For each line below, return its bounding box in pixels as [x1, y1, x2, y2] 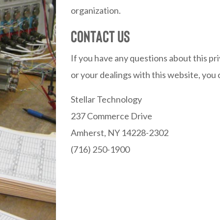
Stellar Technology [71, 94, 142, 105]
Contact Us [71, 26, 130, 46]
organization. [71, 5, 121, 16]
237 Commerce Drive [71, 110, 152, 121]
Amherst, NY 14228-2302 [71, 127, 168, 138]
